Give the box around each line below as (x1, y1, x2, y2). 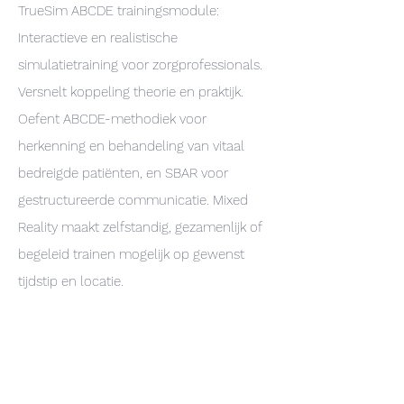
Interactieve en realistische (18, 30, 178, 46)
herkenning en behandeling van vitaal (18, 138, 244, 154)
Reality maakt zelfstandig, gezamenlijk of (18, 219, 262, 235)
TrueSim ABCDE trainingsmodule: (18, 3, 219, 19)
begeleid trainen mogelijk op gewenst (18, 246, 244, 262)
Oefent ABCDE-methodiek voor (18, 111, 207, 127)
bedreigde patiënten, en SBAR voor (18, 165, 228, 181)
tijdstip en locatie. (18, 273, 124, 289)
